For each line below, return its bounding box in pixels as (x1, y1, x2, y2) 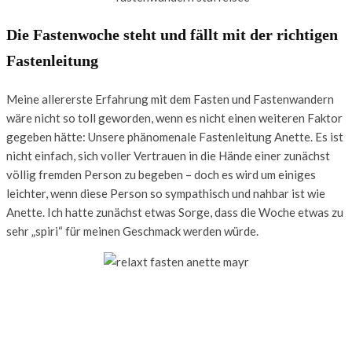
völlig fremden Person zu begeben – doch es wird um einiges (6, 167, 316, 181)
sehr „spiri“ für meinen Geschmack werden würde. (6, 223, 258, 238)
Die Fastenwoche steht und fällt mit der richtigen (6, 25, 338, 43)
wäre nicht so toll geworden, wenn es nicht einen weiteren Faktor (6, 110, 343, 125)
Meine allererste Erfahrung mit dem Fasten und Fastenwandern (6, 91, 334, 106)
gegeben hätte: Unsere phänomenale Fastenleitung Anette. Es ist (6, 129, 343, 144)
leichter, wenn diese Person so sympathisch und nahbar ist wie (6, 185, 325, 200)
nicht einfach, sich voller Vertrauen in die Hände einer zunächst (6, 148, 330, 163)
